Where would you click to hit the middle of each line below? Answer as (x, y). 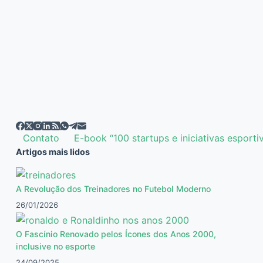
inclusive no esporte (55, 246)
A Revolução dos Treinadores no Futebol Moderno (113, 188)
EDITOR (46, 127)
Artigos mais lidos (53, 152)
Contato (41, 138)
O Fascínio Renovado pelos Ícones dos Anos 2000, (116, 234)
